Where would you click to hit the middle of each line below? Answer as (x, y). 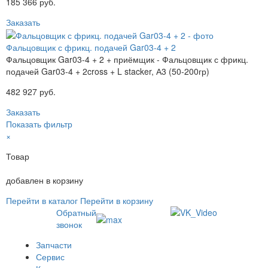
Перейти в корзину (117, 201)
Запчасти (54, 245)
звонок (69, 225)
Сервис (50, 257)
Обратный (76, 213)
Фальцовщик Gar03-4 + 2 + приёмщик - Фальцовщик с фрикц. (127, 60)
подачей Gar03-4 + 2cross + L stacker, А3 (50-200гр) (108, 71)
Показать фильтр (39, 124)
